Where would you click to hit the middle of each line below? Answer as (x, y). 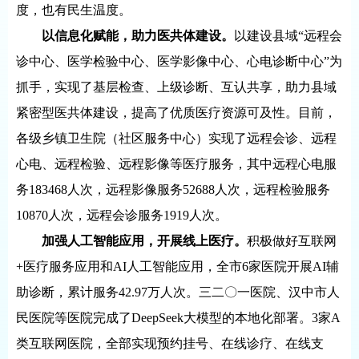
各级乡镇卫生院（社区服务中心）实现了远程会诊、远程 (176, 138)
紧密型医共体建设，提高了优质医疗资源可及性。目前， (176, 113)
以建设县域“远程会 (288, 36)
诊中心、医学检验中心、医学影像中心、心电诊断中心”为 (179, 61)
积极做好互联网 (292, 241)
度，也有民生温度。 (74, 10)
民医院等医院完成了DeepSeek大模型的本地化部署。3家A (178, 318)
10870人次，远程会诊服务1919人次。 (122, 215)
